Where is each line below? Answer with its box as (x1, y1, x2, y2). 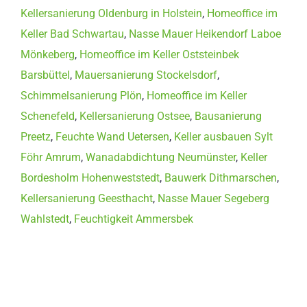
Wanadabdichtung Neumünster (86, 150, 236, 164)
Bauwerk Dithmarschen (164, 171, 277, 184)
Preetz (21, 130, 51, 143)
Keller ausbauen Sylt (174, 130, 273, 143)
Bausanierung (195, 109, 262, 123)
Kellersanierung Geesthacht (21, 191, 153, 205)
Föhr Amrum (21, 150, 81, 164)
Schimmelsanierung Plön (21, 88, 142, 102)
